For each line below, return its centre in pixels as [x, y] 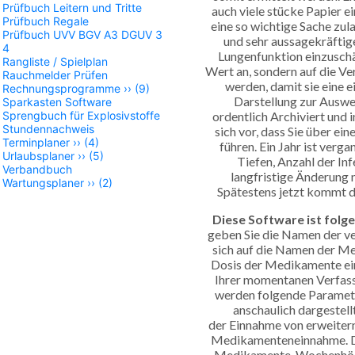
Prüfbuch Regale [46, 21]
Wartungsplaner [43, 183]
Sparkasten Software [57, 102]
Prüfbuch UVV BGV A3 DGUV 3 [82, 34]
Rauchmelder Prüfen [55, 75]
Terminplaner [36, 142]
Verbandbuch [37, 169]
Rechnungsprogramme [61, 88]
